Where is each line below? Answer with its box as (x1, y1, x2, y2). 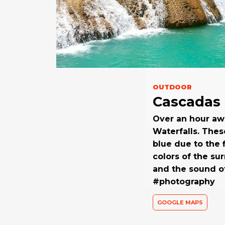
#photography (152, 176, 215, 186)
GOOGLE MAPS (157, 198, 203, 206)
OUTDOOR (152, 82, 191, 91)
